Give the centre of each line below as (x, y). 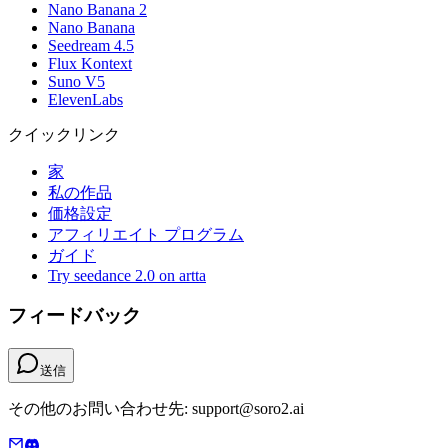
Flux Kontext (90, 63)
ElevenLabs (85, 99)
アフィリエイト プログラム (146, 234)
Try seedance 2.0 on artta (127, 275)
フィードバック (74, 316)
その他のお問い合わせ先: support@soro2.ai (156, 409)
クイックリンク (64, 134)
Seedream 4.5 (91, 45)
